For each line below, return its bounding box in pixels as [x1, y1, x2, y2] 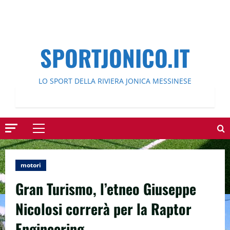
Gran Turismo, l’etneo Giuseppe [15, 178, 196, 199]
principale [38, 141, 73, 151]
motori [21, 161, 41, 169]
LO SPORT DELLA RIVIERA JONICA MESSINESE [39, 76, 191, 86]
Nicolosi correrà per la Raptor [15, 198, 191, 219]
